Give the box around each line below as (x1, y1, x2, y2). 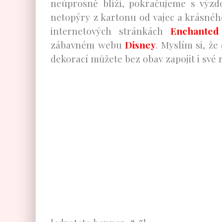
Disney (125, 38, 156, 51)
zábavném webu (51, 38, 125, 51)
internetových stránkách (51, 24, 171, 37)
